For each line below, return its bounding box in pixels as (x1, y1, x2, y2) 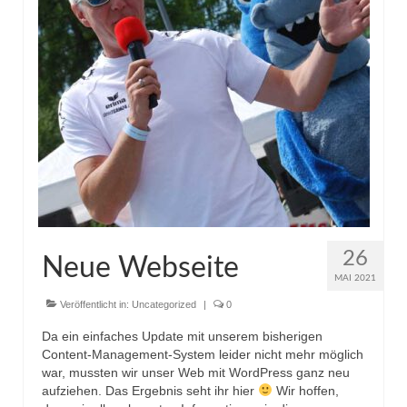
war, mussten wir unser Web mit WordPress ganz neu (42, 364, 350, 380)
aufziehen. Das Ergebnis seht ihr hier (42, 382, 258, 398)
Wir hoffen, (272, 382, 339, 398)
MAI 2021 (334, 273, 376, 283)
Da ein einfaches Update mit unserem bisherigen (42, 328, 323, 343)
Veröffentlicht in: (57, 298, 132, 310)
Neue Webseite (42, 253, 239, 283)
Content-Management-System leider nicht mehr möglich (42, 346, 363, 362)
